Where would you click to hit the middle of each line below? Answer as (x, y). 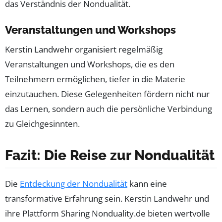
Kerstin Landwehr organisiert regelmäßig (84, 50)
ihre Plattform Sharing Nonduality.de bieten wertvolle (108, 214)
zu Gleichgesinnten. (42, 124)
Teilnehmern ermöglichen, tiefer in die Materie (95, 79)
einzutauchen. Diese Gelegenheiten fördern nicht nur (107, 94)
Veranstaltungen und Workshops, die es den (90, 64)
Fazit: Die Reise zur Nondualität (110, 156)
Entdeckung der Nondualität (74, 184)
